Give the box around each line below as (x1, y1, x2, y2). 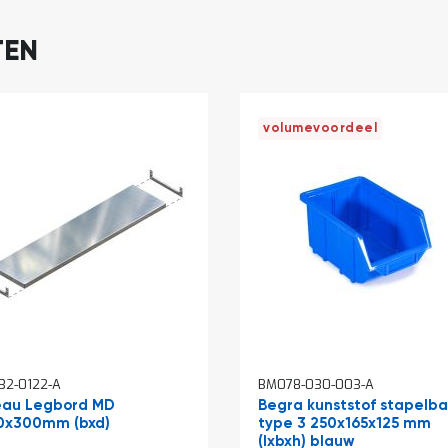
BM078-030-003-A (258, 375, 374, 393)
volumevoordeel (263, 121, 377, 135)
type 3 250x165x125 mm (258, 415, 431, 431)
